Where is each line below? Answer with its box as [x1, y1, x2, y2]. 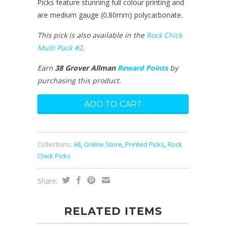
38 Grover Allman [55, 63, 118, 73]
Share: [37, 176, 60, 186]
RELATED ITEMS [64, 205, 162, 218]
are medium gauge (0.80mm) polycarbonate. [37, 10, 183, 20]
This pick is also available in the [37, 30, 146, 40]
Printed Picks [125, 140, 164, 149]
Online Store [84, 140, 122, 149]
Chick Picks [37, 151, 71, 161]
